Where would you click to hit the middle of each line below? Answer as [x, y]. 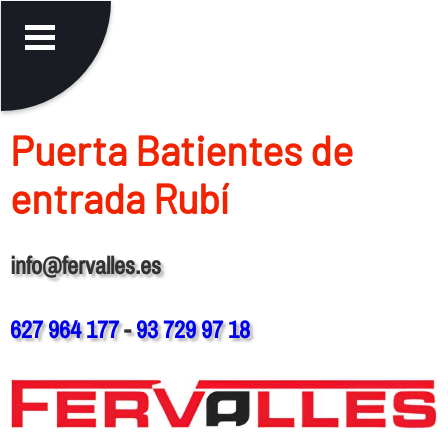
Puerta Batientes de [181, 149]
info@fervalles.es [85, 264]
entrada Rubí [118, 197]
